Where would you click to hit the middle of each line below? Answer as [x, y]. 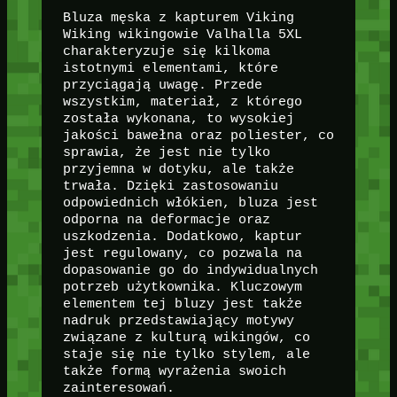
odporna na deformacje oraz [166, 219]
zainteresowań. [118, 388]
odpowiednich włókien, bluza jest [190, 202]
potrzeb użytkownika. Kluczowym [182, 287]
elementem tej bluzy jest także [182, 304]
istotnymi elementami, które [170, 68]
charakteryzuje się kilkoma [166, 51]
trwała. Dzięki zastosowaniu [170, 186]
